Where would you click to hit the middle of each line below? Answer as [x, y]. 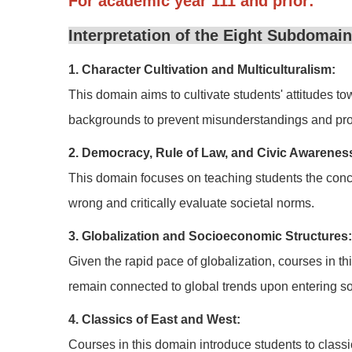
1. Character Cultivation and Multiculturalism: [202, 70]
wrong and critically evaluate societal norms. [191, 203]
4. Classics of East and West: [154, 319]
